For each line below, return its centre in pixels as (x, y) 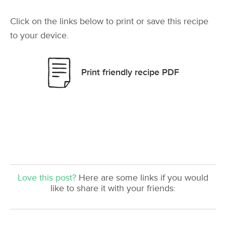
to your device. (39, 36)
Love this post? (47, 178)
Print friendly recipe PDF (130, 72)
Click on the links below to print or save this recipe (109, 22)
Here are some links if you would (142, 178)
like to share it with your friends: (113, 188)
